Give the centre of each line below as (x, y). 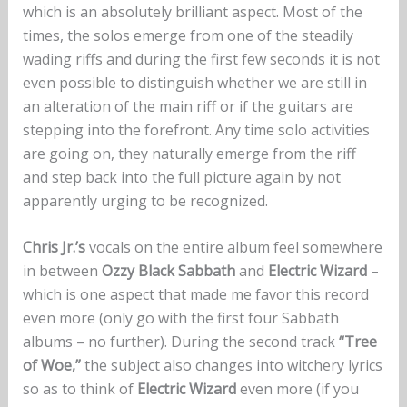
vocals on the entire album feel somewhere (235, 248)
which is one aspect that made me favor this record (195, 295)
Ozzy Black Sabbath (168, 271)
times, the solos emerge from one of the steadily (188, 35)
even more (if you (297, 389)
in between (62, 271)
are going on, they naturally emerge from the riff (189, 153)
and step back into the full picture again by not (181, 177)
